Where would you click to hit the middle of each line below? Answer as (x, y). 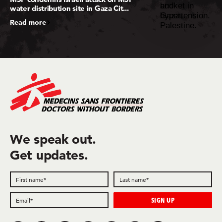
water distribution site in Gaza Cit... (69, 8)
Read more (28, 22)
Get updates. (49, 155)
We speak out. (53, 139)
